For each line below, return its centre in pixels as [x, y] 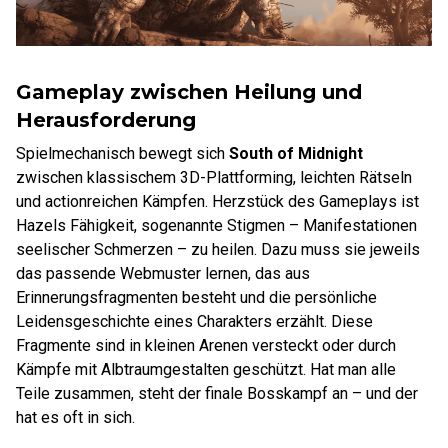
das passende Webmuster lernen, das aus [163, 273]
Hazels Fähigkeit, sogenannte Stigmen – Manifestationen [216, 225]
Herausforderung [106, 120]
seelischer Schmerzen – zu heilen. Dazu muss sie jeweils [218, 249]
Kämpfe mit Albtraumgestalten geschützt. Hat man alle [206, 369]
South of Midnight [296, 153]
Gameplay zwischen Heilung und [189, 92]
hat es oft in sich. [75, 417]
